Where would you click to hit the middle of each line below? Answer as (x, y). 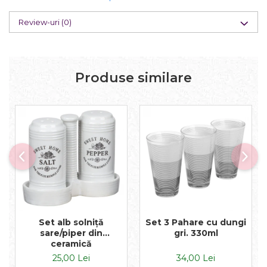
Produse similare (133, 77)
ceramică (71, 243)
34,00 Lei (196, 258)
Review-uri (40, 22)
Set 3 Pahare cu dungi (196, 222)
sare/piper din (71, 233)
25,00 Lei (71, 258)
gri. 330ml (196, 233)
